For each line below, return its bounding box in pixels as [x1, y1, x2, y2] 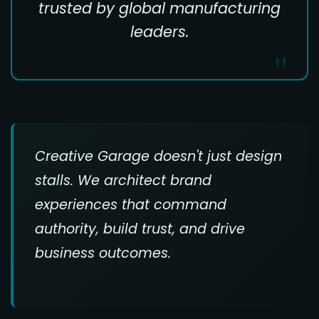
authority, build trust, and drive [35, 219, 245, 239]
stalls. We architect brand [35, 170, 211, 190]
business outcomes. [35, 243, 171, 263]
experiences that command [35, 194, 226, 214]
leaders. [130, 21, 189, 42]
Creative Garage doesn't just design [35, 146, 282, 166]
